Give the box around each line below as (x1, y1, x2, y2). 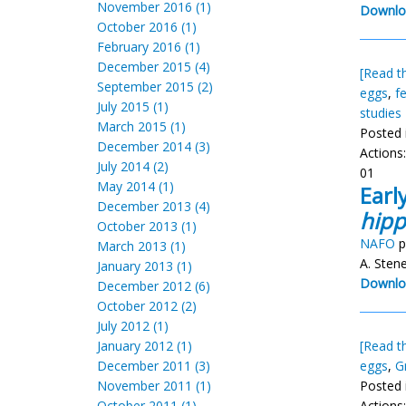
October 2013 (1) (97, 217, 197, 235)
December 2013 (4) (97, 198, 210, 215)
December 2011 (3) (97, 357, 210, 374)
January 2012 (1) (97, 337, 192, 354)
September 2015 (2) (97, 78, 213, 95)
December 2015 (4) (97, 58, 210, 75)
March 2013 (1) (97, 237, 186, 255)
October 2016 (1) (97, 18, 197, 35)
